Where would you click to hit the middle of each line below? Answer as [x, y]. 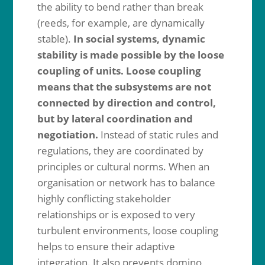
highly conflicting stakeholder [104, 198]
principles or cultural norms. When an [123, 167]
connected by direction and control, [126, 103]
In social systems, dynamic [139, 39]
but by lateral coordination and [115, 119]
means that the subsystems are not [124, 87]
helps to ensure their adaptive [106, 246]
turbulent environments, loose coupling [127, 230]
